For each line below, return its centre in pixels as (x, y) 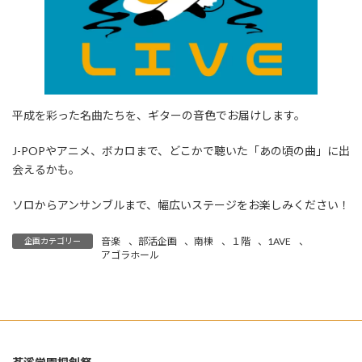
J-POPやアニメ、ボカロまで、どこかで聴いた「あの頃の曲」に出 (181, 151)
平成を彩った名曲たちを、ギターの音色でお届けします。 (159, 115)
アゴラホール (130, 255)
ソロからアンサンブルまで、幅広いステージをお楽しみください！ (181, 205)
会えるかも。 (46, 169)
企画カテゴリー (53, 241)
